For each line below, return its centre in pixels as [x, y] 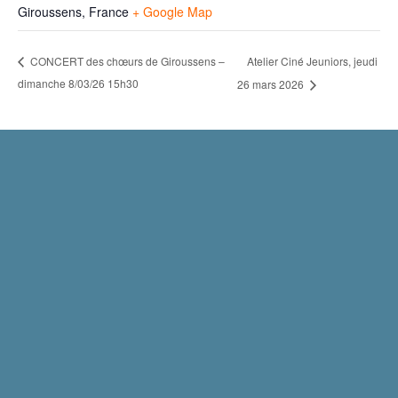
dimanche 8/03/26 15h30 [78, 84]
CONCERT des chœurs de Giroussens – [126, 61]
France [109, 12]
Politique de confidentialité [199, 248]
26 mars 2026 [271, 84]
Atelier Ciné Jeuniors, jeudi [312, 60]
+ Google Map [172, 12]
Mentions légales [199, 193]
